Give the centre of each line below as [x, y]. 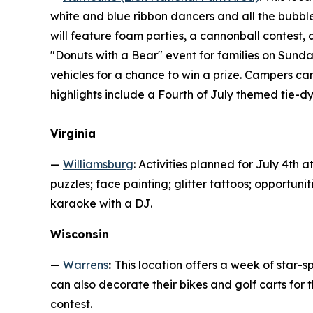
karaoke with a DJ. [101, 203]
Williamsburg [98, 164]
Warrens [86, 264]
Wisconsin [80, 234]
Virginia [73, 133]
